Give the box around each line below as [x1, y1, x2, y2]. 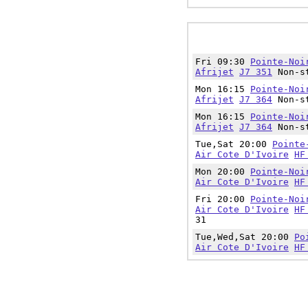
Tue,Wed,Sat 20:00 [195, 232, 294, 242]
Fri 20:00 [195, 194, 250, 204]
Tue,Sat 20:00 [195, 139, 272, 149]
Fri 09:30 [195, 56, 250, 67]
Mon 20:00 [195, 166, 250, 177]
